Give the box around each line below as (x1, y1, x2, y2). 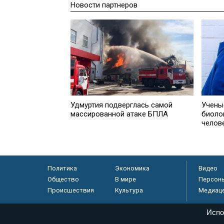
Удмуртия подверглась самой (70, 100, 173, 109)
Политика (47, 164, 77, 172)
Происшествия (47, 186, 94, 194)
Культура (114, 186, 143, 194)
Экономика (114, 164, 149, 172)
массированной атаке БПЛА (70, 109, 168, 118)
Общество (47, 175, 79, 183)
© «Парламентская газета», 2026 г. (46, 215, 137, 222)
